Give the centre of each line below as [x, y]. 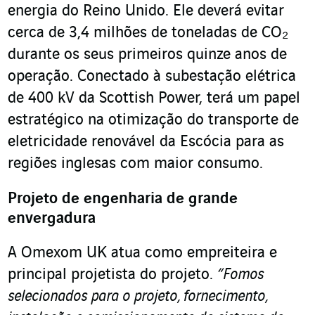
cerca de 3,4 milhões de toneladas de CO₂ [148, 33]
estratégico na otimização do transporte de [153, 121]
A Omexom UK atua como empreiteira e [142, 253]
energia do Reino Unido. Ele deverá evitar [146, 12]
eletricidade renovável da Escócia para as [146, 142]
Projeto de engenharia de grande [123, 199]
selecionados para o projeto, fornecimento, [138, 297]
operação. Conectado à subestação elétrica [152, 77]
